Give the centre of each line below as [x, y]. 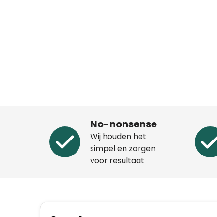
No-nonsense [123, 124]
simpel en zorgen [123, 148]
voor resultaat [117, 160]
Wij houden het [118, 136]
